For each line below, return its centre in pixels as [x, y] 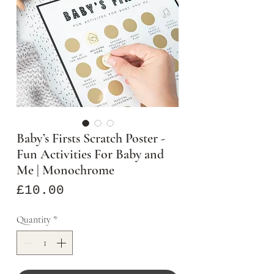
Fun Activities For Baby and [90, 154]
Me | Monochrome [65, 170]
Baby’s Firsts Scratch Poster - [91, 139]
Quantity [34, 220]
